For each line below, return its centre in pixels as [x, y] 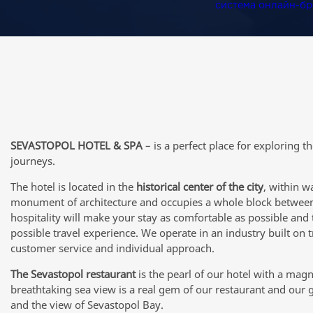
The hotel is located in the [73, 187]
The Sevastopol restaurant [73, 274]
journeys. [33, 161]
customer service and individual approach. [112, 248]
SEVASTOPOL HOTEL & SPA [77, 145]
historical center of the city [200, 187]
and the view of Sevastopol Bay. [87, 305]
